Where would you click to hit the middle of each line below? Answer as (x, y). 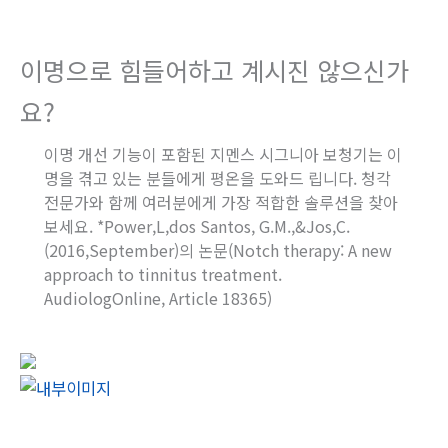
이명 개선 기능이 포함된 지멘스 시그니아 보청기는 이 (223, 153)
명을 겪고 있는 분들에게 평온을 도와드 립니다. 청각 (217, 177)
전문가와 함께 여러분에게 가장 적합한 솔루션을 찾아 (221, 201)
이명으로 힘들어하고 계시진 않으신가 (214, 69)
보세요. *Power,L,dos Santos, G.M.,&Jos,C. (197, 225)
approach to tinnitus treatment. (163, 273)
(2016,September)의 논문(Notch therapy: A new (218, 249)
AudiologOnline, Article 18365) (158, 297)
